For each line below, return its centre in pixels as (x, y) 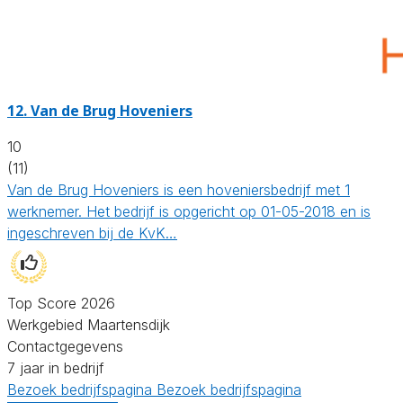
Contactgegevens (65, 346)
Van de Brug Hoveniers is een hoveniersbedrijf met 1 (179, 189)
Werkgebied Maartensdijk (89, 324)
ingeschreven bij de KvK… (92, 233)
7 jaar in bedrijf (56, 367)
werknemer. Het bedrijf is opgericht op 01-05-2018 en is (189, 211)
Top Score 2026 (61, 303)
